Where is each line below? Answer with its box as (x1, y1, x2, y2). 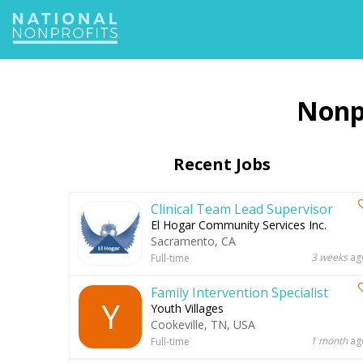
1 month (310, 334, 348, 348)
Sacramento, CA (151, 233, 236, 249)
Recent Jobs (173, 153, 271, 175)
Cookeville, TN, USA (151, 317, 255, 332)
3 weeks (311, 250, 348, 264)
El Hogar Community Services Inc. (151, 217, 327, 233)
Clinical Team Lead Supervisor (151, 200, 333, 218)
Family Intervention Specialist (151, 284, 328, 301)
